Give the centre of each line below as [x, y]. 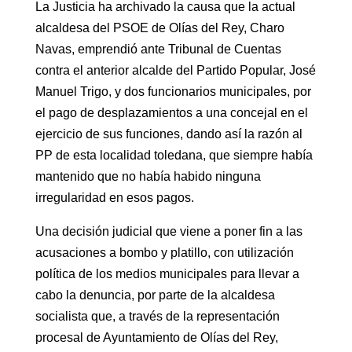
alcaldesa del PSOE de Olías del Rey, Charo [159, 27]
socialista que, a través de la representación [157, 316]
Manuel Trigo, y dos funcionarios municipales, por [173, 91]
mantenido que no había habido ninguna [148, 176]
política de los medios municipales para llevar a [167, 273]
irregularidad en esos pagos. [114, 197]
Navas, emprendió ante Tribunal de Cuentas [158, 49]
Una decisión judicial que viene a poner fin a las [169, 231]
